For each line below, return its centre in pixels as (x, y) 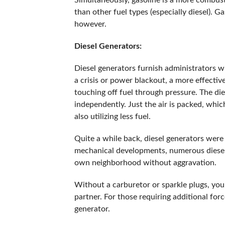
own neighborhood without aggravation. (146, 163)
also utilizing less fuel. (113, 117)
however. (90, 24)
